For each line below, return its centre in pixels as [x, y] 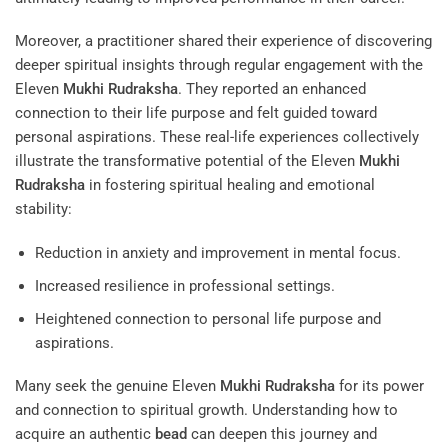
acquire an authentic [85, 434]
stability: [43, 209]
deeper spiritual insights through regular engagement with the [219, 65]
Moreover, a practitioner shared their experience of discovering [223, 41]
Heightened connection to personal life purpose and [207, 318]
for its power [379, 386]
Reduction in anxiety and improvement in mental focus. [217, 252]
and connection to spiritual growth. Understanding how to [206, 410]
